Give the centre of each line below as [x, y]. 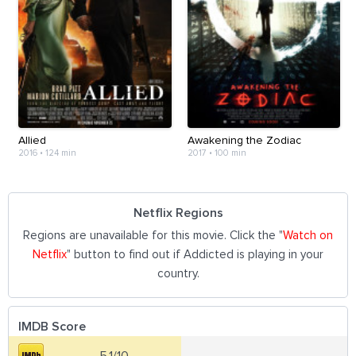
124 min [61, 153]
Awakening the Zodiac [244, 140]
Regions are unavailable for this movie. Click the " [153, 235]
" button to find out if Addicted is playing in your [195, 254]
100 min [230, 153]
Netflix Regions [178, 213]
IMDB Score [52, 326]
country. [178, 273]
